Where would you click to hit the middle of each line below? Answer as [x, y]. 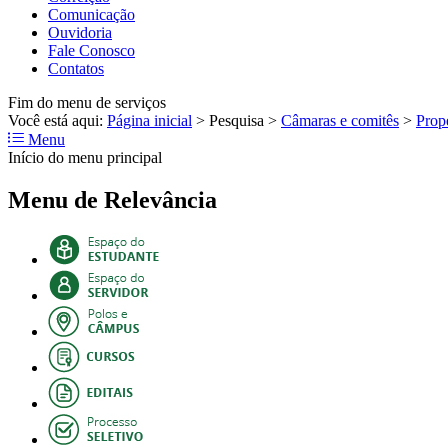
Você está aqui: [57, 120]
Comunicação [91, 14]
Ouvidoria [80, 32]
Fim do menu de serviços [87, 102]
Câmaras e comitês [340, 120]
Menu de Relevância [112, 199]
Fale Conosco [91, 50]
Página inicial [149, 120]
